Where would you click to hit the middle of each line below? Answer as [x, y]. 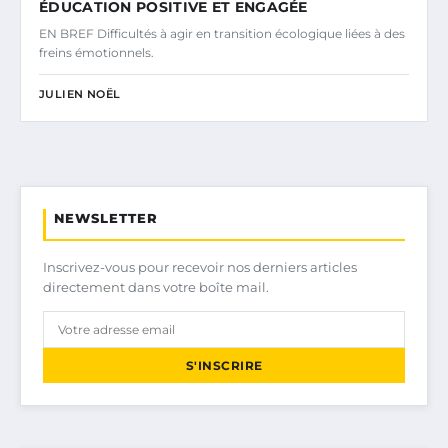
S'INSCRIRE [224, 366]
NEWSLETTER [106, 218]
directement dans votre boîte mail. [156, 287]
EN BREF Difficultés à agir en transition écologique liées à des [222, 34]
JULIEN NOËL [80, 94]
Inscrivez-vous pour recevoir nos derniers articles [200, 267]
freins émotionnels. [96, 53]
